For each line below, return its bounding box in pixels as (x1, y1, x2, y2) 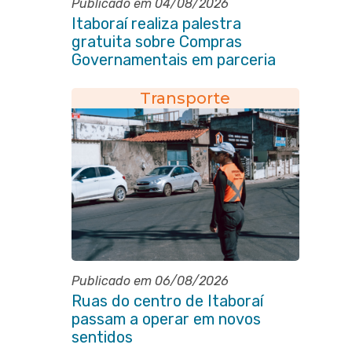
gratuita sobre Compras (71, 32, 242, 51)
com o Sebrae (71, 68, 168, 87)
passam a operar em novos (71, 310, 261, 328)
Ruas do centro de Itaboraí (71, 291, 263, 310)
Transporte (140, 89, 231, 108)
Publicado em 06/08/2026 (71, 273, 229, 288)
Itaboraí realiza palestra (71, 14, 241, 33)
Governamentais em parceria (71, 50, 276, 69)
